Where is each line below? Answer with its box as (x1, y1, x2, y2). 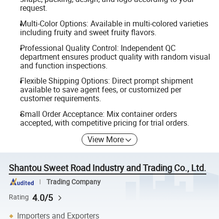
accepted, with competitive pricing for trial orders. (20, 117, 189, 128)
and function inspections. (20, 60, 108, 71)
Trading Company (46, 177, 101, 186)
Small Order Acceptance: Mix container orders (20, 108, 177, 119)
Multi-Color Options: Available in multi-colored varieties (20, 18, 208, 29)
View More (88, 134, 124, 145)
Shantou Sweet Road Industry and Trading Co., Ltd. (9, 162, 207, 174)
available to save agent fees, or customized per (20, 84, 181, 95)
